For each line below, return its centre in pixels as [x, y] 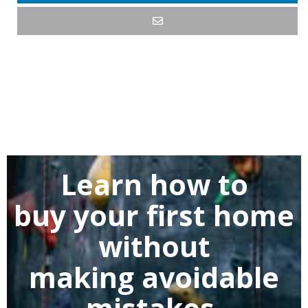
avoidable [207, 277]
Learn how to [154, 184]
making [81, 277]
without [154, 246]
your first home [184, 215]
